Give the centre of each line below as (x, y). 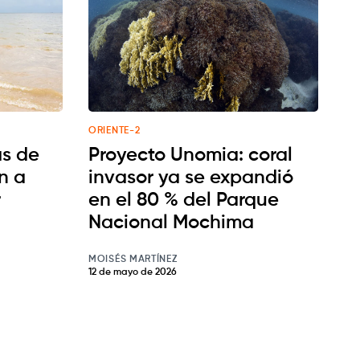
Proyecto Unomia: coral (190, 155)
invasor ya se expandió (191, 178)
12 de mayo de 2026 (133, 273)
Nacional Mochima (171, 223)
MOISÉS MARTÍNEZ (133, 260)
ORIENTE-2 (115, 131)
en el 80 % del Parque (184, 200)
